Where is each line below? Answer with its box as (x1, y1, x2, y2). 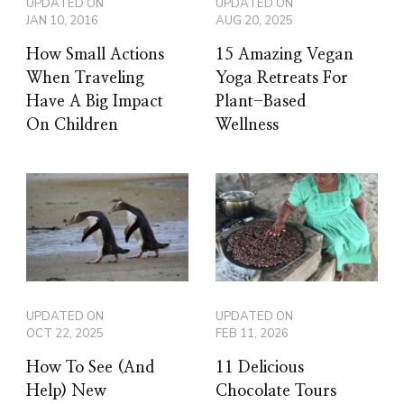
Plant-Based (216, 94, 306, 111)
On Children (26, 117, 118, 134)
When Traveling (26, 70, 144, 87)
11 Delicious (216, 360, 304, 377)
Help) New (26, 383, 106, 400)
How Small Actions (26, 47, 164, 64)
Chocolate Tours (216, 383, 336, 400)
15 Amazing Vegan (216, 47, 353, 64)
